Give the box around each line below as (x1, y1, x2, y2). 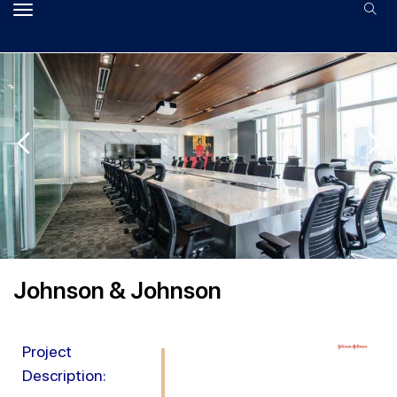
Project (22, 342, 72, 362)
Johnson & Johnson (13, 276, 222, 306)
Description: (22, 366, 106, 385)
